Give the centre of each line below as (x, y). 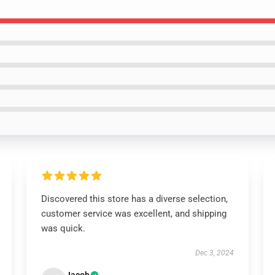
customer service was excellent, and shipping (134, 214)
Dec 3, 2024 (215, 253)
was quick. (63, 228)
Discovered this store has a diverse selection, (134, 199)
